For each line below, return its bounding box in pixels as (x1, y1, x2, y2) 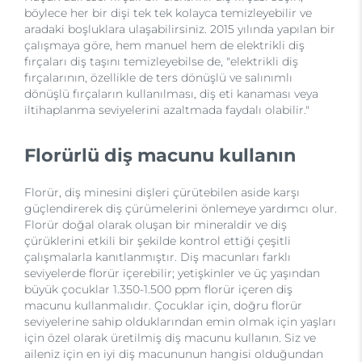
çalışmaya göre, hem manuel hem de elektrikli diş (24, 38, 305, 53)
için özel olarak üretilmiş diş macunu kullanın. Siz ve (24, 330, 316, 346)
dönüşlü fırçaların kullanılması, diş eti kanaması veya (24, 86, 318, 102)
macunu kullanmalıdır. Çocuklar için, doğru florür (24, 298, 302, 314)
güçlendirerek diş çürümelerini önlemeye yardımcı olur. (24, 201, 337, 217)
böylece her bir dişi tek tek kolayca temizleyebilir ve (24, 6, 312, 21)
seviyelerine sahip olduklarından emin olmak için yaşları (24, 314, 336, 330)
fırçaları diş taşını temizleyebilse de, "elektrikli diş (24, 54, 298, 69)
